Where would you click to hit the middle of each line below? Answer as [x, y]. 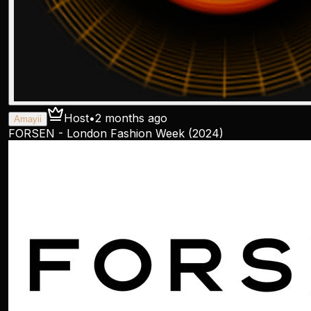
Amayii [28, 119]
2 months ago [131, 118]
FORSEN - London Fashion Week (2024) [116, 133]
